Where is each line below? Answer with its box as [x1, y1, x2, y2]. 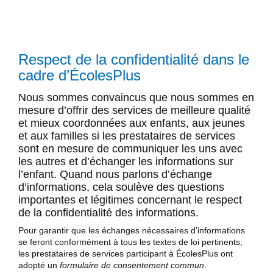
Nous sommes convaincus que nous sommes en [18, 91, 254, 104]
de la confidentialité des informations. [18, 207, 199, 219]
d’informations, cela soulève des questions [18, 181, 224, 194]
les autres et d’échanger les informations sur [18, 155, 233, 168]
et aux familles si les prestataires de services [18, 130, 235, 143]
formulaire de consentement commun [60, 260, 204, 270]
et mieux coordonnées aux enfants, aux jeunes [18, 117, 245, 130]
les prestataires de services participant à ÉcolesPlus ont [18, 248, 233, 258]
